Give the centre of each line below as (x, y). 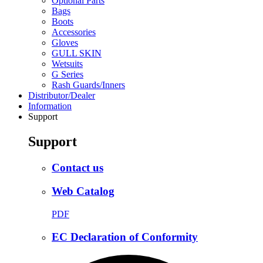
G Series (68, 74)
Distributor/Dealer (62, 95)
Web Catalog (83, 191)
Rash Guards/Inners (88, 85)
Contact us (77, 167)
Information (50, 106)
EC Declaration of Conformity (125, 237)
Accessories (74, 32)
